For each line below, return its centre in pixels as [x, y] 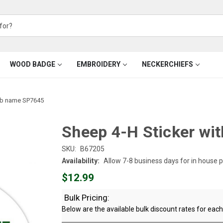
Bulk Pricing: [87, 197]
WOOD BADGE [32, 64]
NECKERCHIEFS [167, 64]
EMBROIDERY [98, 64]
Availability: [81, 161]
